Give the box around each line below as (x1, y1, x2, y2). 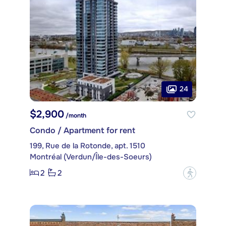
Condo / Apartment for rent (30, 125, 135, 136)
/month (64, 111, 86, 120)
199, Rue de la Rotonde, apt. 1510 (30, 140, 145, 151)
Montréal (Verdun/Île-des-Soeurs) (30, 151, 152, 162)
